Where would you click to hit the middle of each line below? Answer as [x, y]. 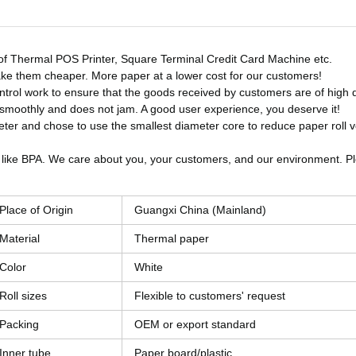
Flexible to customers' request [210, 295]
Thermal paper [172, 238]
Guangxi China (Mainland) [200, 209]
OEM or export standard [195, 324]
